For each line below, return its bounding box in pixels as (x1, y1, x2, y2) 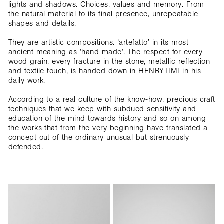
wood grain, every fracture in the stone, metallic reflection (8, 56, 210, 66)
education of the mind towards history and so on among (8, 113, 206, 123)
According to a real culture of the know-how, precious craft (8, 94, 215, 104)
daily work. (8, 75, 45, 85)
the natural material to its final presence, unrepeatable (8, 9, 198, 19)
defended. (8, 142, 43, 152)
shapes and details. (8, 18, 76, 28)
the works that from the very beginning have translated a (8, 123, 208, 133)
